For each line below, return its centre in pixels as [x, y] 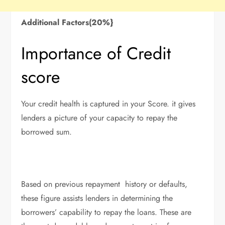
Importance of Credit [96, 53]
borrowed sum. [47, 132]
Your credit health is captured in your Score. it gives [108, 103]
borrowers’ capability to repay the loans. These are [106, 212]
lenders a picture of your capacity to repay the [99, 118]
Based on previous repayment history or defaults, [104, 184]
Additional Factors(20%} [67, 22]
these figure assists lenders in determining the [97, 198]
